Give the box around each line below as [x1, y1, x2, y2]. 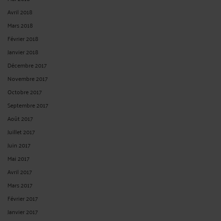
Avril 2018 [7, 6, 33, 17]
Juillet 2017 [7, 126, 35, 137]
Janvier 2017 [7, 206, 38, 217]
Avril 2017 [7, 166, 32, 177]
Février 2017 [7, 192, 38, 203]
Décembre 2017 [7, 59, 47, 70]
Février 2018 [7, 33, 38, 43]
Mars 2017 [7, 179, 33, 190]
